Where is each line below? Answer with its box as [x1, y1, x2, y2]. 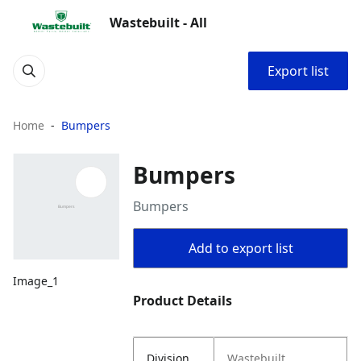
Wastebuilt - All [110, 14, 207, 31]
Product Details [133, 292, 233, 309]
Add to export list [188, 239, 293, 257]
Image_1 [13, 273, 59, 289]
